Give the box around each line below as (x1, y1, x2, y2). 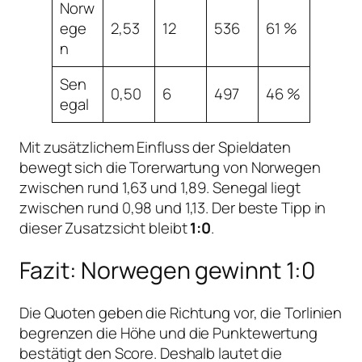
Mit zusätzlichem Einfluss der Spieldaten (19, 137, 291, 158)
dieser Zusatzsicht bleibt (19, 217, 191, 239)
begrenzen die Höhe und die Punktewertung (19, 322, 318, 343)
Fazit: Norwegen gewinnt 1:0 (19, 254, 316, 286)
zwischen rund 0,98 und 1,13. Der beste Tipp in (19, 197, 326, 219)
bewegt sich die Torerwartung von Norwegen (19, 157, 321, 179)
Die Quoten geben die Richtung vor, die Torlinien (19, 301, 343, 323)
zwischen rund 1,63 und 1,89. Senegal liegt (19, 177, 301, 199)
